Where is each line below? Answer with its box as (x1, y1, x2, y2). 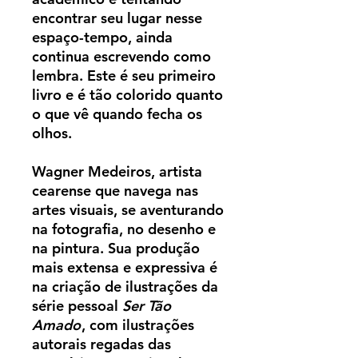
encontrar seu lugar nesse (32, 9, 202, 28)
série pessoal (32, 296, 122, 316)
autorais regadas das (32, 335, 171, 354)
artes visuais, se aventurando (32, 201, 224, 220)
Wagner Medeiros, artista (32, 162, 202, 181)
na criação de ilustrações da (32, 277, 218, 296)
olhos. (32, 124, 72, 143)
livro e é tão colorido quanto (32, 86, 223, 105)
